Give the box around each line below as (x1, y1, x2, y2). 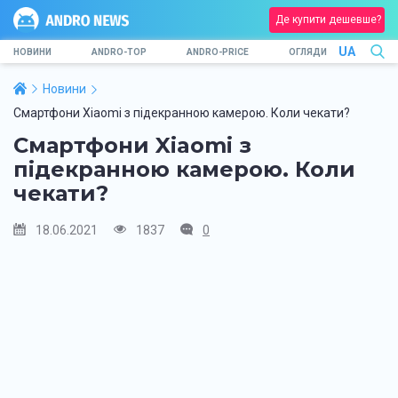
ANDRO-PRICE (187, 46, 249, 57)
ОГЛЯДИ (289, 46, 327, 57)
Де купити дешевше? (275, 13, 381, 26)
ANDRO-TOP (92, 46, 147, 57)
